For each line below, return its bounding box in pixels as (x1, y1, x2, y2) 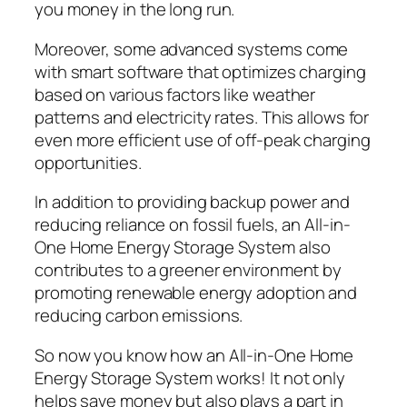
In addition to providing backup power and (35, 190, 350, 214)
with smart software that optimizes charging (35, 59, 366, 84)
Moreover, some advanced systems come (35, 36, 349, 61)
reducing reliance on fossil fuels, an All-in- (35, 213, 351, 237)
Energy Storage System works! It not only (35, 365, 345, 390)
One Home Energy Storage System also (35, 235, 331, 260)
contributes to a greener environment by (35, 258, 342, 283)
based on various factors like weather (35, 82, 316, 106)
